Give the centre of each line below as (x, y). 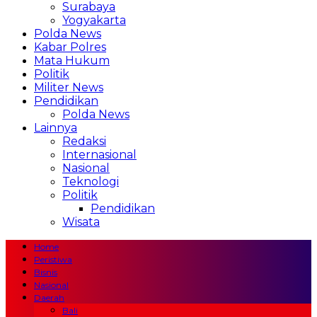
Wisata (81, 222)
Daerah (49, 298)
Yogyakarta (94, 20)
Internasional (99, 155)
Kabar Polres (70, 47)
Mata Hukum (72, 60)
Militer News (69, 87)
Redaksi (84, 141)
